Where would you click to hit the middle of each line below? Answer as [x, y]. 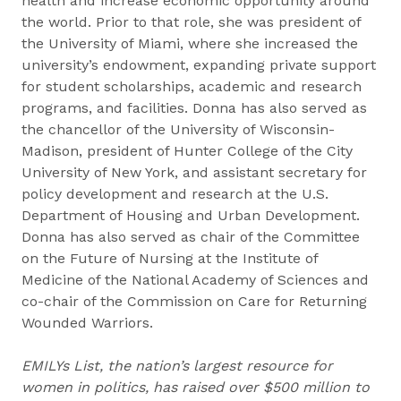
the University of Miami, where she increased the [190, 43]
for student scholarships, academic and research [192, 86]
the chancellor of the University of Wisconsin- [178, 129]
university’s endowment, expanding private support [199, 65]
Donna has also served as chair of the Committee [191, 237]
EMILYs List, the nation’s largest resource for [177, 366]
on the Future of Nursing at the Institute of [170, 258]
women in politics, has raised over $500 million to [196, 387]
